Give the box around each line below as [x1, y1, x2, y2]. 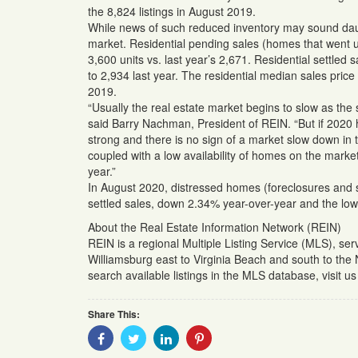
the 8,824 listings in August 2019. [88, 3, 256, 20]
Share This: [88, 307, 140, 322]
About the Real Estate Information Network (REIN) [88, 219, 341, 236]
